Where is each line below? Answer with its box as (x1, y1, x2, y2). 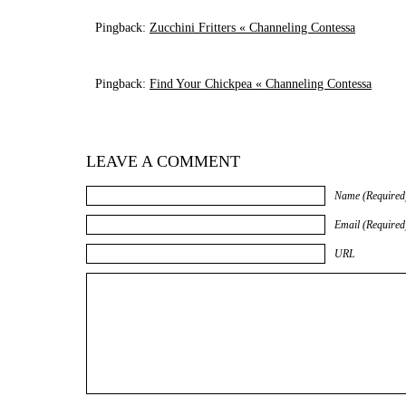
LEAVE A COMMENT (86, 152, 240, 170)
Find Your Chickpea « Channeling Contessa (150, 77, 372, 91)
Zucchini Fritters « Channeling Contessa (150, 21, 355, 34)
